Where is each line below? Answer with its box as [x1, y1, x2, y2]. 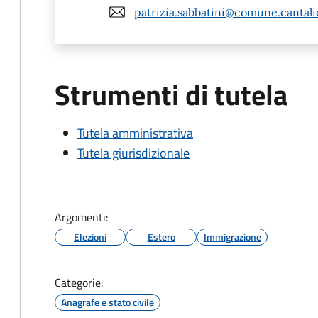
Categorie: [55, 274, 103, 291]
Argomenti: [55, 209, 108, 226]
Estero [147, 229, 175, 244]
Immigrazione [203, 229, 261, 244]
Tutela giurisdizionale [77, 143, 190, 163]
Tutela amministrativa [77, 124, 193, 143]
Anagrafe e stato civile [61, 295, 154, 309]
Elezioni [74, 229, 106, 244]
